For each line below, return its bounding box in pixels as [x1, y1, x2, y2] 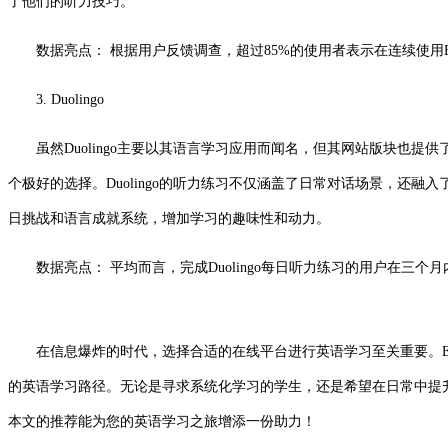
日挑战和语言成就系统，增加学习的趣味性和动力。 [8, 210, 330, 226]
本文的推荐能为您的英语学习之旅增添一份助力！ [8, 413, 316, 429]
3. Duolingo [36, 91, 104, 107]
